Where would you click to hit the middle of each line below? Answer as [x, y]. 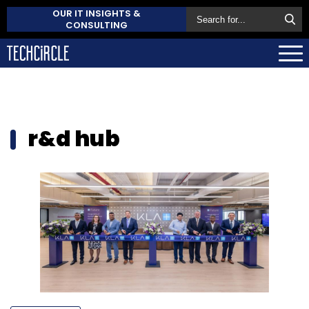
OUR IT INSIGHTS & [97, 13]
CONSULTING [97, 25]
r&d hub [74, 138]
